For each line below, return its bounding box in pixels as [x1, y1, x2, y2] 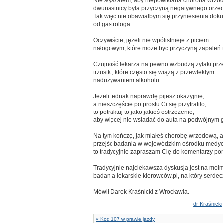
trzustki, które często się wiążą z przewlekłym [93, 69, 214, 76]
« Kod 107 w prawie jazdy [96, 216, 155, 222]
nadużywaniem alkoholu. [93, 77, 161, 84]
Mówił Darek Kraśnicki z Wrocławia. [93, 188, 189, 195]
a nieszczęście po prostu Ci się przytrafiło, [93, 101, 206, 108]
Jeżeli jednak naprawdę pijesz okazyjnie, [93, 93, 204, 100]
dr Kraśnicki [193, 201, 222, 207]
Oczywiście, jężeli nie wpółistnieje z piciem [93, 37, 209, 44]
